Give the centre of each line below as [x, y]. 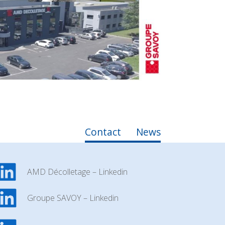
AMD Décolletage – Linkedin [78, 172]
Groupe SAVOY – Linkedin [73, 198]
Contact [103, 132]
